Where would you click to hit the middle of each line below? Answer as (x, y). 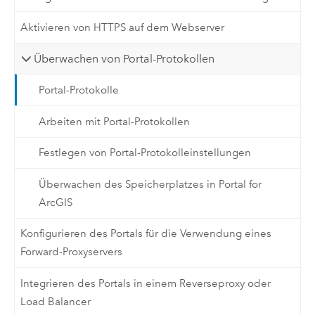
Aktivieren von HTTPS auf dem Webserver (123, 28)
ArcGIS (55, 202)
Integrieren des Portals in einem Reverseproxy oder (146, 284)
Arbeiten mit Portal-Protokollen (114, 121)
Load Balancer (56, 302)
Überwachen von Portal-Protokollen (124, 58)
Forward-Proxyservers (72, 252)
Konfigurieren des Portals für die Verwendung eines (146, 234)
